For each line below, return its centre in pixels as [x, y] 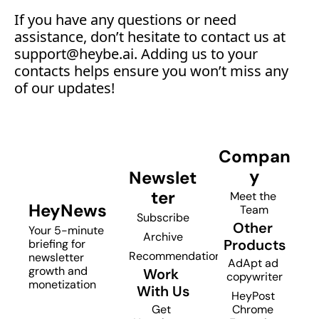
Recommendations [178, 256]
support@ [47, 54]
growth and [58, 271]
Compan [254, 156]
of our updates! [64, 88]
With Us [163, 291]
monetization [62, 284]
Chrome [253, 309]
